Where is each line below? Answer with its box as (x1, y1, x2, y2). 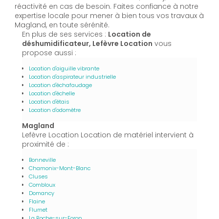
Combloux (29, 180, 55, 189)
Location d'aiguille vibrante (29, 64, 99, 72)
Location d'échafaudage (29, 81, 92, 89)
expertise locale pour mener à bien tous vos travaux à (15, 10, 204, 21)
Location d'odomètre (29, 106, 81, 114)
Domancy (29, 189, 54, 197)
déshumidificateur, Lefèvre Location (22, 38, 153, 48)
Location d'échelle (29, 89, 75, 97)
